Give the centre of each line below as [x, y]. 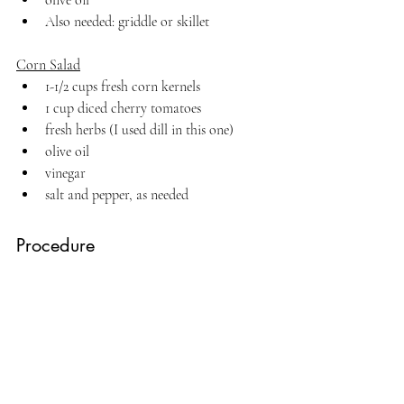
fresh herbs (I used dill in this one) [139, 129]
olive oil [67, 151]
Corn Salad [48, 64]
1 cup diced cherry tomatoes [123, 108]
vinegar [65, 173]
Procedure [55, 245]
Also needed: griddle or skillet [127, 21]
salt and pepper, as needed [117, 194]
